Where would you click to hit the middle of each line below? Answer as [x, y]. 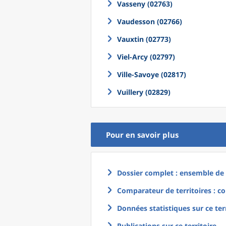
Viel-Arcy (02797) [146, 57]
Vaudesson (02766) [150, 21]
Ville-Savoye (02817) [152, 74]
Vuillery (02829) [144, 92]
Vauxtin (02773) [144, 39]
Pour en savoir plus [142, 135]
